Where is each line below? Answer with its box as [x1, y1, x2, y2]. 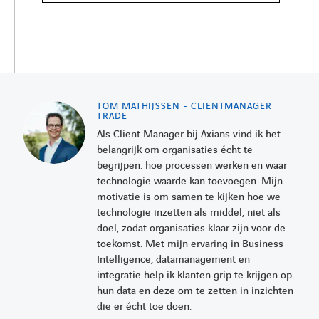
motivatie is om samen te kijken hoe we [97, 189, 281, 204]
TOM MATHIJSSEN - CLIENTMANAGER [97, 99, 273, 113]
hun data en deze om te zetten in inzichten [97, 283, 293, 298]
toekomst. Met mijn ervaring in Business [97, 236, 283, 251]
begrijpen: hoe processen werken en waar [97, 158, 287, 173]
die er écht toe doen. [97, 299, 192, 314]
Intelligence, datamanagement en [97, 252, 250, 267]
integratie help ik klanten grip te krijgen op [97, 268, 292, 283]
